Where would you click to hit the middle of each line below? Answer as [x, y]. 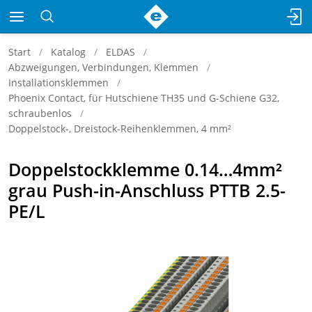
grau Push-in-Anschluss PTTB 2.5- [147, 190]
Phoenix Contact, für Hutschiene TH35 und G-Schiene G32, [144, 98]
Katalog [68, 52]
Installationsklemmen [58, 83]
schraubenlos [40, 113]
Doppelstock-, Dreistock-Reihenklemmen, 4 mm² [120, 128]
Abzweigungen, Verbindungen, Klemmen [103, 67]
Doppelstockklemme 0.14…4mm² [145, 169]
